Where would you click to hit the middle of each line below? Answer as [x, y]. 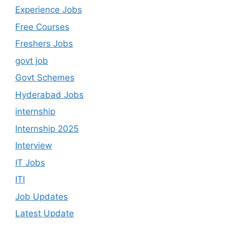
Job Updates [42, 196]
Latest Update [45, 214]
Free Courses [42, 27]
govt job [32, 61]
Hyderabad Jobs [49, 94]
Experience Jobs [49, 10]
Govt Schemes [45, 78]
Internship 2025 [47, 128]
